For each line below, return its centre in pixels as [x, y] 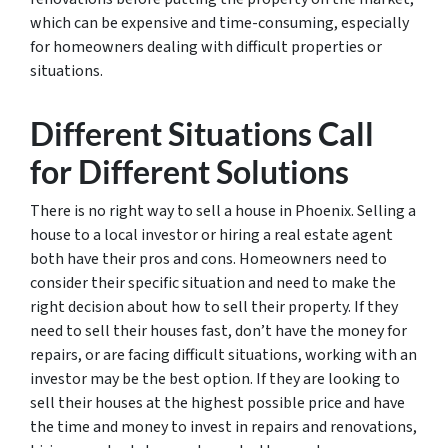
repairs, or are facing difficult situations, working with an [223, 354]
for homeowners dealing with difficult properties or [206, 46]
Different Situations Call [202, 133]
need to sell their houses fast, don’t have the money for [218, 330]
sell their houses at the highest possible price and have [217, 402]
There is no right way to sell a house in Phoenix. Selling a [223, 210]
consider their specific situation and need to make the [213, 282]
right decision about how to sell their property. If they [214, 306]
